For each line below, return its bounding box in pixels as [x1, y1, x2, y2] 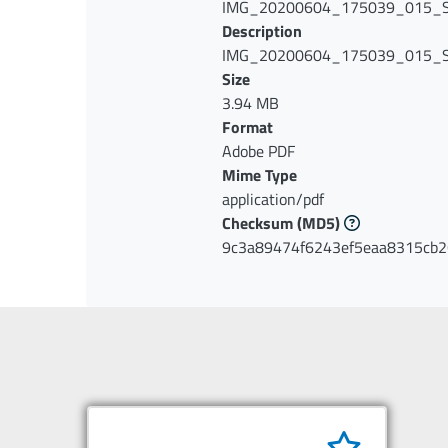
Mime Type [222, 163, 297, 188]
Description [222, 19, 302, 44]
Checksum [222, 211, 293, 236]
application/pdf [222, 187, 324, 212]
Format [222, 115, 273, 140]
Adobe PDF [222, 139, 295, 164]
